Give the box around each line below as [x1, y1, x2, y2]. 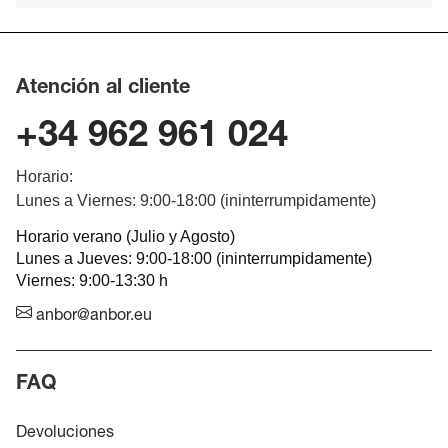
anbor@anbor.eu [32, 309, 152, 326]
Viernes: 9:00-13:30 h [16, 272, 168, 289]
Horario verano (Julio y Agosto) [16, 228, 235, 245]
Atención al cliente [16, 79, 190, 99]
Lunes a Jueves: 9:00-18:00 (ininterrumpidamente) [16, 250, 372, 267]
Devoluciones [16, 426, 114, 443]
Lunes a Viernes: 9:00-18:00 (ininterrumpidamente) [16, 192, 376, 209]
